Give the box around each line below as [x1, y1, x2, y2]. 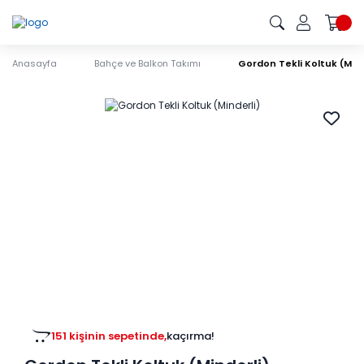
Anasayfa [12, 57, 57, 70]
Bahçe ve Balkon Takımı [94, 57, 201, 70]
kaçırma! [167, 328, 214, 344]
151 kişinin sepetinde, [51, 328, 167, 344]
